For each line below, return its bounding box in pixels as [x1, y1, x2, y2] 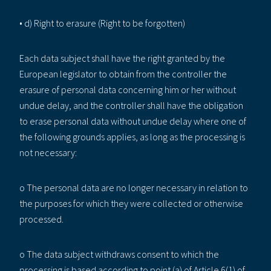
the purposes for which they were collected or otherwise [19, 197, 243, 209]
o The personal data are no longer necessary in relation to [19, 181, 248, 194]
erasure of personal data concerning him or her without [19, 83, 236, 96]
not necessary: [19, 146, 77, 158]
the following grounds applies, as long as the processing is [19, 130, 245, 143]
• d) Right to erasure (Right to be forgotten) [19, 16, 185, 29]
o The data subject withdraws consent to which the [19, 247, 219, 260]
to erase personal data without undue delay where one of [19, 114, 246, 127]
